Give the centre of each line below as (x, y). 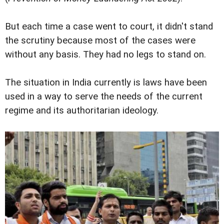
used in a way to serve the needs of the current (104, 96)
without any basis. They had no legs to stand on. (105, 54)
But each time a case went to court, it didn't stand (109, 26)
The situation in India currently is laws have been (106, 82)
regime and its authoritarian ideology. (82, 110)
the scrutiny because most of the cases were (100, 40)
